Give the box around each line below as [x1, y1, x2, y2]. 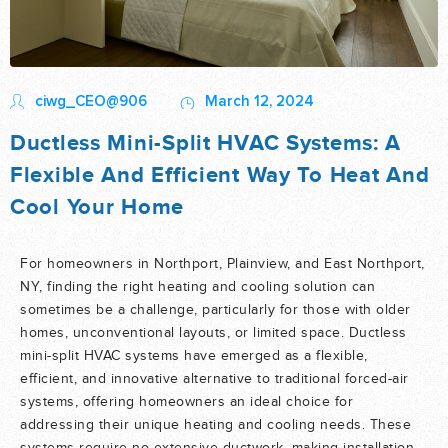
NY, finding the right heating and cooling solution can [20, 280, 375, 295]
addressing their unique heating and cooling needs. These [20, 418, 411, 433]
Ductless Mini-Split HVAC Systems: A [10, 130, 402, 156]
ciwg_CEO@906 [35, 94, 147, 110]
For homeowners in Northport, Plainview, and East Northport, [20, 257, 425, 272]
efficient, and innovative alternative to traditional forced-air [20, 372, 409, 387]
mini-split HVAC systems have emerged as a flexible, [20, 349, 368, 364]
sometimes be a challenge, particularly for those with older [20, 303, 411, 318]
